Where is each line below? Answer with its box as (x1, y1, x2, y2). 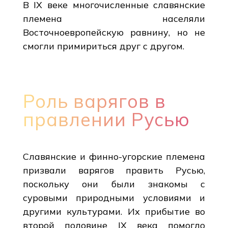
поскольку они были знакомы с (22, 178, 206, 190)
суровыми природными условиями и (22, 191, 206, 204)
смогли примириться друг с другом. (22, 40, 184, 52)
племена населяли (22, 12, 206, 24)
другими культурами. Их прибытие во (22, 205, 206, 217)
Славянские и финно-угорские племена (22, 150, 206, 162)
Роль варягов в (22, 89, 166, 112)
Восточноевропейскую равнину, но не (22, 26, 206, 38)
